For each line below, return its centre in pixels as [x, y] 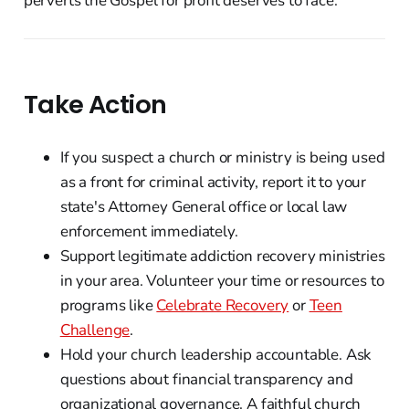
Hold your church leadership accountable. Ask [216, 354]
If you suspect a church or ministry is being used [222, 157]
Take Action [95, 104]
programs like [108, 305]
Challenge [95, 330]
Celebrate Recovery [223, 305]
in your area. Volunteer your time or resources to [222, 280]
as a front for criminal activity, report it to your [213, 182]
